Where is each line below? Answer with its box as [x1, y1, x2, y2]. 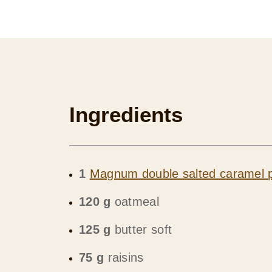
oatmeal [110, 195, 159, 208]
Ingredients [69, 102, 183, 126]
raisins [104, 251, 144, 264]
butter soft [110, 223, 172, 236]
